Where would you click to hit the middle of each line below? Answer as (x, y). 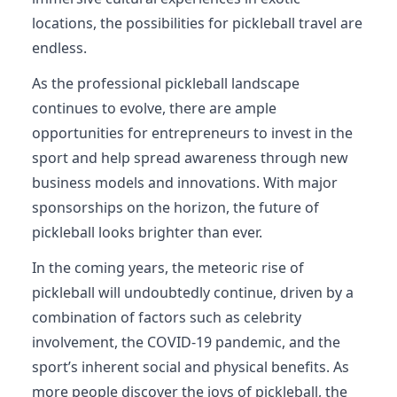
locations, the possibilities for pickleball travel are (197, 23)
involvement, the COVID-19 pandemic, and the (186, 342)
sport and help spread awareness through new (190, 158)
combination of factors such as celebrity (167, 317)
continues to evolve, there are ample (154, 108)
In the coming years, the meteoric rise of (168, 268)
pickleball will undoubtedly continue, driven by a (193, 292)
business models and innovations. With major (185, 183)
